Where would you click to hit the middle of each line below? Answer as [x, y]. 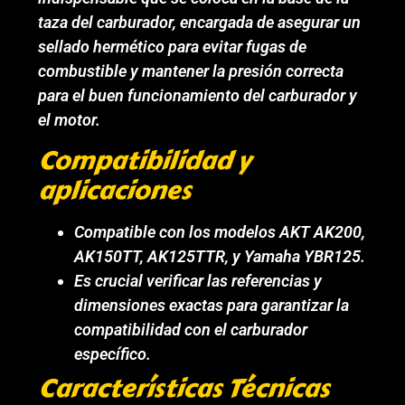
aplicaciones [115, 190]
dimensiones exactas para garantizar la [212, 305]
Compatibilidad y [145, 160]
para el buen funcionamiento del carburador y [198, 96]
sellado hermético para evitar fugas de [173, 47]
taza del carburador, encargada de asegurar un [200, 23]
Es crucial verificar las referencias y [198, 280]
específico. [113, 353]
